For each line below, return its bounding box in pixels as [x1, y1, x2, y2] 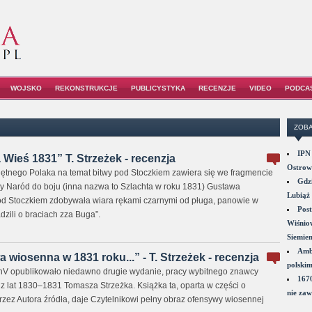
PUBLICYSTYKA [131, 84, 185, 92]
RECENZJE [198, 84, 236, 92]
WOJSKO [10, 84, 42, 92]
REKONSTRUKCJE [55, 84, 118, 92]
